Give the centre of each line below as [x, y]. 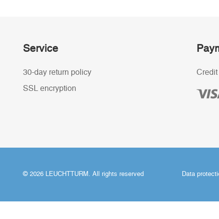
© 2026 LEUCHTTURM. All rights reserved [83, 174]
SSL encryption [50, 88]
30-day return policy [57, 72]
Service [41, 49]
